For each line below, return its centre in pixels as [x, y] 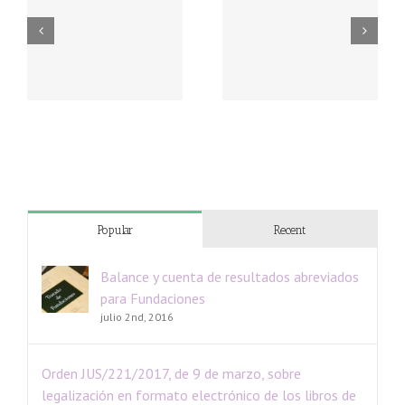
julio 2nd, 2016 [137, 316]
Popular [115, 230]
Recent [290, 230]
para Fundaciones [153, 298]
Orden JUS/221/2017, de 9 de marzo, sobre [171, 373]
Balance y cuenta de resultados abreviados [230, 276]
